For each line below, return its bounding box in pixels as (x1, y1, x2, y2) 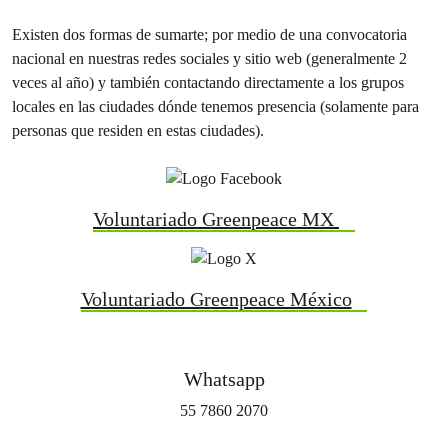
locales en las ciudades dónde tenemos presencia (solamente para (12, 97, 419, 117)
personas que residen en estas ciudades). (12, 121, 264, 141)
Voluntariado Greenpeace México (80, 288, 352, 311)
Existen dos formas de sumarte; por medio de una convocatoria (12, 25, 407, 45)
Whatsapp (183, 368, 265, 391)
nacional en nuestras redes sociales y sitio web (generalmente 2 (12, 49, 407, 69)
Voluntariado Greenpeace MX (93, 208, 340, 231)
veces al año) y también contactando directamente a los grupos (12, 73, 404, 93)
